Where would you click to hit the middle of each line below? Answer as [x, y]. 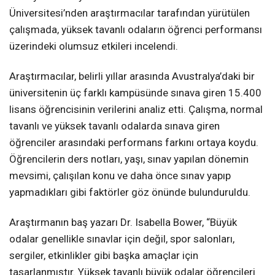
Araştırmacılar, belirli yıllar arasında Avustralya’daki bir [132, 76]
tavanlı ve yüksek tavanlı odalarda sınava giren [114, 126]
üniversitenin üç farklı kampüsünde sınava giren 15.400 [135, 92]
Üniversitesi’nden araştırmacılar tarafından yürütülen [130, 13]
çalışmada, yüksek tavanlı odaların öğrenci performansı [136, 29]
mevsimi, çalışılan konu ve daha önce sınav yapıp [120, 175]
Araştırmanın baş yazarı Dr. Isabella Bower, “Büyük [123, 222]
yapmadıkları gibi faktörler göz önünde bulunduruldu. [130, 192]
